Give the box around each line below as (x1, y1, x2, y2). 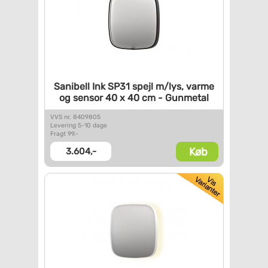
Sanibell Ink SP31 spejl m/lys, (54, 81, 184, 92)
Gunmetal (163, 92, 209, 103)
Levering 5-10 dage (50, 121, 107, 129)
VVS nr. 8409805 (50, 113, 100, 121)
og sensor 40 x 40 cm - (59, 92, 163, 103)
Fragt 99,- (50, 130, 78, 138)
